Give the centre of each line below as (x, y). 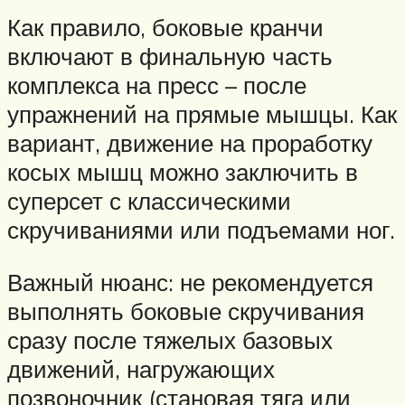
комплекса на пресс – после (157, 85)
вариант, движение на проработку (190, 143)
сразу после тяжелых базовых (170, 339)
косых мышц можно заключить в (183, 172)
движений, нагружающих (141, 368)
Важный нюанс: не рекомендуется (190, 282)
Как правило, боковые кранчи (165, 28)
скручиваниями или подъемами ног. (201, 230)
